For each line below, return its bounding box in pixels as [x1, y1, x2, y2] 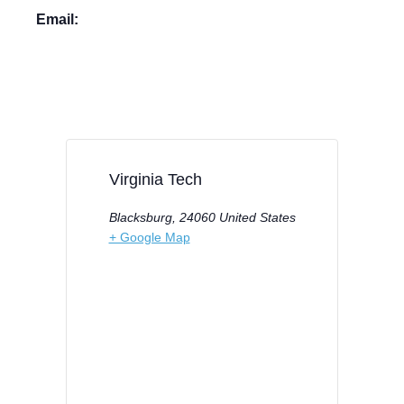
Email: [36, 12, 78, 27]
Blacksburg [108, 210, 172, 225]
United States [218, 210, 296, 225]
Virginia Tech [108, 170, 202, 188]
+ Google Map [108, 230, 190, 244]
